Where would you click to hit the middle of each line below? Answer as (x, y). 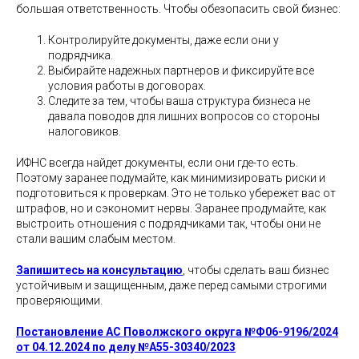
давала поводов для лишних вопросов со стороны (184, 116)
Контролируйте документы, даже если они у (163, 40)
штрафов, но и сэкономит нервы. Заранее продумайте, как (171, 208)
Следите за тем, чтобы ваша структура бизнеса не (179, 101)
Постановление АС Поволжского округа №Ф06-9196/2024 (177, 331)
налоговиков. (85, 131)
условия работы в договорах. (127, 85)
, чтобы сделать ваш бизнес (256, 270)
